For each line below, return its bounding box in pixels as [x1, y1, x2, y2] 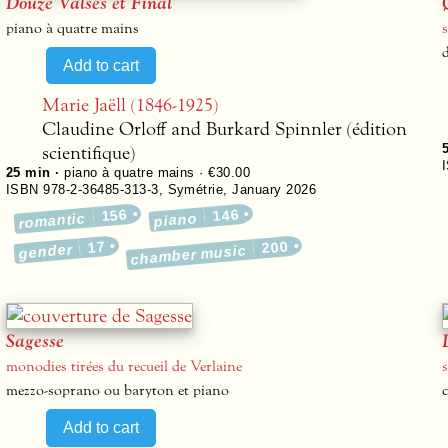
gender [18, 240, 73, 262]
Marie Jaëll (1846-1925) [42, 92, 218, 117]
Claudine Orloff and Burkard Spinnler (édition [42, 116, 407, 141]
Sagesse [6, 329, 64, 354]
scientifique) [42, 140, 135, 165]
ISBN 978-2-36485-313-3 [6, 182, 159, 197]
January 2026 [232, 182, 317, 197]
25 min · [6, 165, 65, 180]
